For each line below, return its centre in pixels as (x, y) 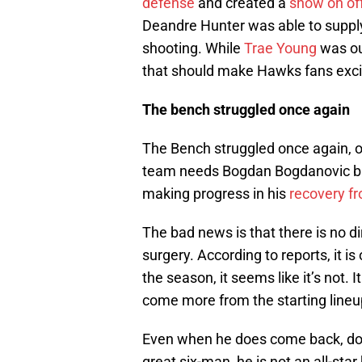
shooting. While (193, 48)
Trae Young (280, 48)
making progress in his (216, 194)
